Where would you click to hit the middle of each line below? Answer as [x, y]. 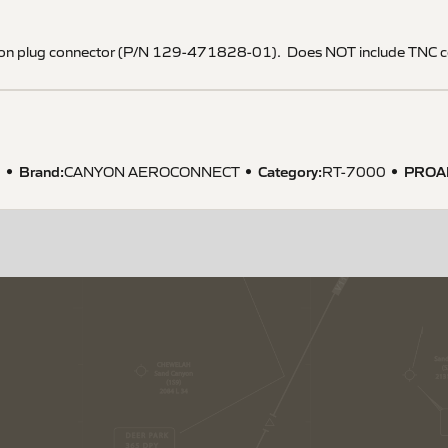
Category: [290, 170]
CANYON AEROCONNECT [152, 171]
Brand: [41, 170]
